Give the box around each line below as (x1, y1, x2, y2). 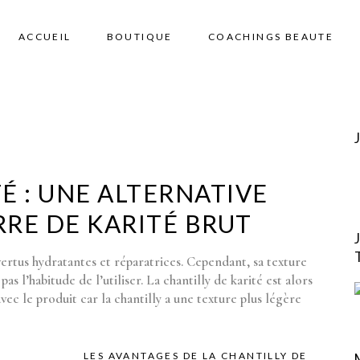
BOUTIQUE (106, 30, 173, 43)
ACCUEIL (18, 30, 72, 43)
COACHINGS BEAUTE (207, 30, 334, 43)
